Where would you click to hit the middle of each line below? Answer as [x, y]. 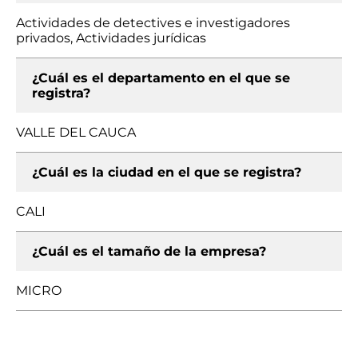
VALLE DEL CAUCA [76, 132]
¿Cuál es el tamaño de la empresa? [149, 251]
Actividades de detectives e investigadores [153, 23]
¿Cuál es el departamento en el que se [161, 78]
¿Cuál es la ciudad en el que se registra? [167, 172]
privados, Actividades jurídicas [111, 38]
